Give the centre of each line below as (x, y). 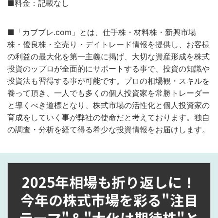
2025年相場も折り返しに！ (109, 182)
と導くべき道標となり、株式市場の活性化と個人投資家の (109, 105)
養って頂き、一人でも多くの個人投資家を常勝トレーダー (109, 93)
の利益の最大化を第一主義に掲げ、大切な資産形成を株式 (109, 56)
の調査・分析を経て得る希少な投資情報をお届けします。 (109, 129)
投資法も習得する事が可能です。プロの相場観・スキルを (109, 81)
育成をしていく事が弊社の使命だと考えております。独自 (109, 117)
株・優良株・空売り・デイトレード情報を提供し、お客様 (109, 44)
